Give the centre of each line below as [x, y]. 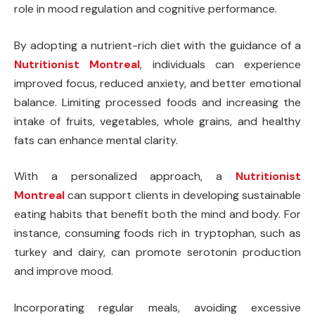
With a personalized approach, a [125, 176]
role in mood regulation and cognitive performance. [146, 9]
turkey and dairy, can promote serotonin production [157, 252]
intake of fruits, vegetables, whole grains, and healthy [157, 121]
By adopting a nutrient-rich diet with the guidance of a [157, 45]
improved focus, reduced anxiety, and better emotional [157, 83]
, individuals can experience [220, 64]
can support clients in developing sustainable [183, 195]
